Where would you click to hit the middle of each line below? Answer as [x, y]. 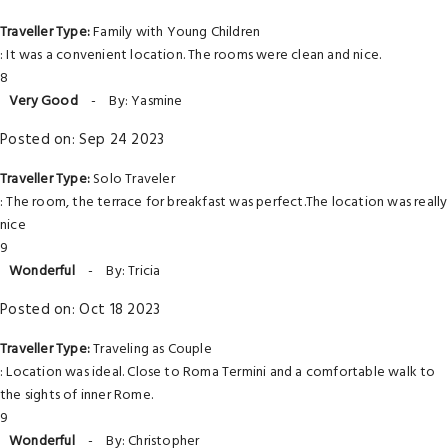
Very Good [43, 101]
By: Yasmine [146, 101]
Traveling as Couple [150, 349]
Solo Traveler [132, 179]
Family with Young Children [175, 32]
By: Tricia [133, 271]
